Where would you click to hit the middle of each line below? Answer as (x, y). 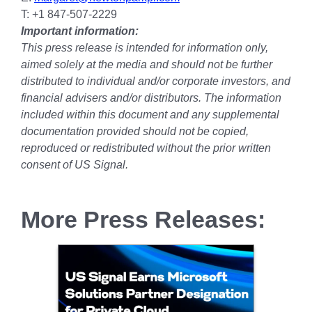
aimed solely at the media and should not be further (147, 64)
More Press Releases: (143, 219)
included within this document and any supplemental (150, 115)
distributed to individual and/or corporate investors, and (156, 81)
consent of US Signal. (75, 165)
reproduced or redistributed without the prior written (146, 148)
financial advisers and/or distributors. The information (151, 98)
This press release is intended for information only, (145, 48)
